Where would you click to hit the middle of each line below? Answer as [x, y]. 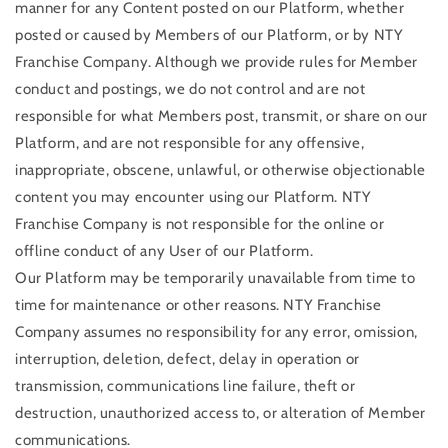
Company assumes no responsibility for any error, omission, [216, 331]
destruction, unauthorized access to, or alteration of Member [221, 412]
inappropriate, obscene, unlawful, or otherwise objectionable [221, 169]
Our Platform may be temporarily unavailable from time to [215, 277]
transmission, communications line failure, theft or [185, 385]
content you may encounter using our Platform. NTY [193, 196]
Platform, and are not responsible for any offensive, [190, 142]
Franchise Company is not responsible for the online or [200, 223]
